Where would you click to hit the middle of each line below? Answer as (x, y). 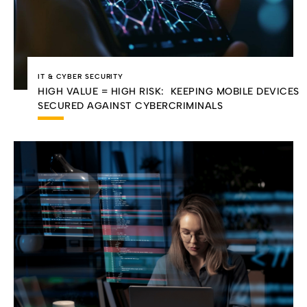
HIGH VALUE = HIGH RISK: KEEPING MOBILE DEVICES (169, 92)
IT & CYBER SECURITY (81, 77)
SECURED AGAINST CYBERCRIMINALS (130, 106)
